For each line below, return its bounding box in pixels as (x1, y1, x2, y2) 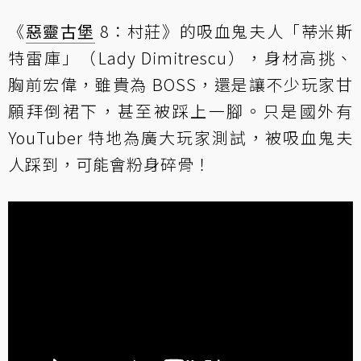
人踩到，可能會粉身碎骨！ (8, 151, 211, 176)
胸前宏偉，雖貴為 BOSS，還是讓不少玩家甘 (8, 72, 353, 96)
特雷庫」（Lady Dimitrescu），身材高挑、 (8, 45, 353, 69)
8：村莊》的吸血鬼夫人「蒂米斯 (95, 19, 354, 43)
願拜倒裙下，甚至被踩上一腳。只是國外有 (8, 98, 353, 122)
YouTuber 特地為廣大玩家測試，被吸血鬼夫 (8, 125, 353, 149)
